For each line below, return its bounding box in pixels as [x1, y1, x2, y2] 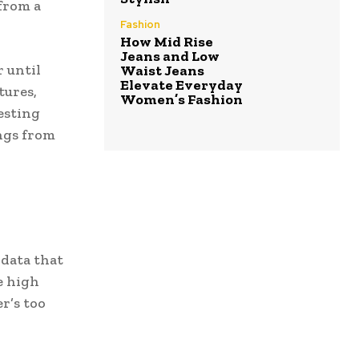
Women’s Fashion [120, 90, 243, 108]
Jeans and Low [120, 46, 220, 65]
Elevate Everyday [120, 75, 243, 94]
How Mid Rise [120, 32, 213, 50]
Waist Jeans [120, 61, 204, 79]
